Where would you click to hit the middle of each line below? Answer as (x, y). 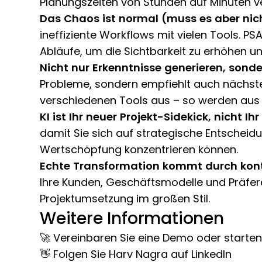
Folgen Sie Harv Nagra (111, 254)
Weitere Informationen (132, 218)
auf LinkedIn (200, 254)
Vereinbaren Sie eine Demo (123, 238)
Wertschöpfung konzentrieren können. (139, 150)
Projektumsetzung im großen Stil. (125, 199)
